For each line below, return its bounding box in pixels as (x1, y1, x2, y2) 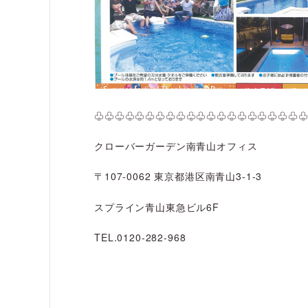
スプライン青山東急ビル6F (94, 199, 219, 214)
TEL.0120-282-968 (94, 230, 186, 245)
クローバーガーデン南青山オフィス (94, 138, 258, 153)
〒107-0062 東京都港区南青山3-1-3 (94, 169, 263, 184)
